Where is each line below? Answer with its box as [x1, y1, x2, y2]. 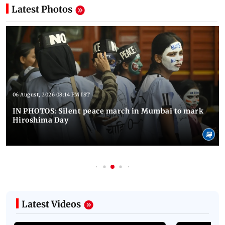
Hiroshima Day [12, 116, 69, 125]
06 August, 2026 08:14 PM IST [12, 91, 90, 98]
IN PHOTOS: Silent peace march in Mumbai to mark [12, 106, 204, 116]
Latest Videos [22, 198, 81, 210]
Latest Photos [12, 4, 72, 16]
